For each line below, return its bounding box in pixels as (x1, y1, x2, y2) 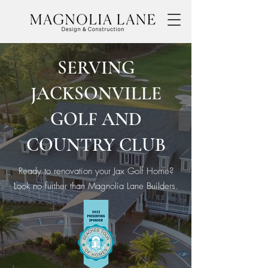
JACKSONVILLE (30, 82, 162, 105)
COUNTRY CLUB (26, 133, 166, 156)
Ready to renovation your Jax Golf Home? (18, 165, 173, 177)
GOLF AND (50, 108, 142, 130)
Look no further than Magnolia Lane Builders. (13, 180, 178, 192)
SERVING (57, 56, 135, 79)
